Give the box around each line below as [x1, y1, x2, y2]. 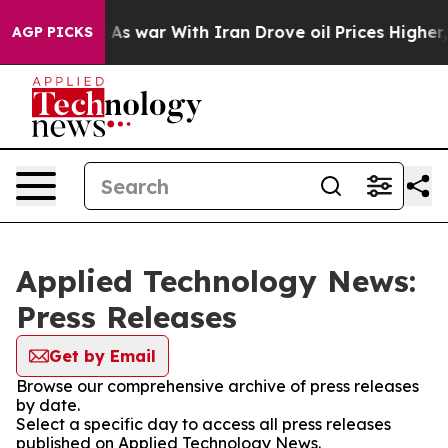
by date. [16, 395, 80, 415]
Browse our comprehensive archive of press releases [16, 376, 419, 396]
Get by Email [49, 346, 156, 366]
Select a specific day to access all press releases [16, 414, 391, 434]
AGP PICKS [12, 23, 93, 41]
